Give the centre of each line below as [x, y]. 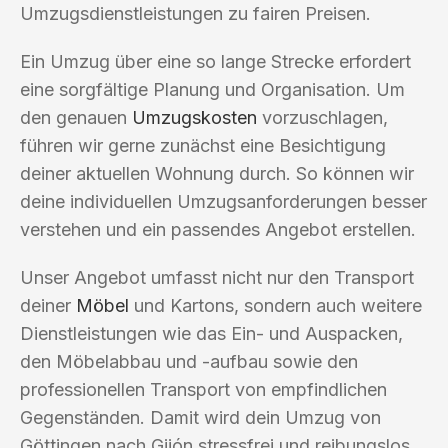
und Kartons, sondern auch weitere [275, 305]
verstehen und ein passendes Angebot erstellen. [218, 229]
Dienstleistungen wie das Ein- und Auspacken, [211, 333]
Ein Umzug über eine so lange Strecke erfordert [215, 61]
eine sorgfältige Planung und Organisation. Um [212, 89]
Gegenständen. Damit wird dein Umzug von [200, 417]
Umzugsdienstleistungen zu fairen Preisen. [195, 13]
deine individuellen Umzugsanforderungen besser [223, 201]
